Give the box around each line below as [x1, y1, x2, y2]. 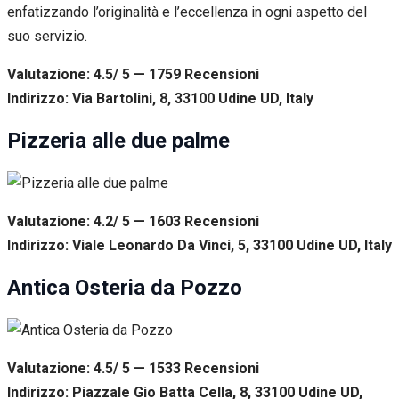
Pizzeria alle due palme [7, 127, 230, 153]
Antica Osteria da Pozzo [7, 274, 242, 300]
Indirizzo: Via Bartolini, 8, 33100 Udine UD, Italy [7, 90, 313, 108]
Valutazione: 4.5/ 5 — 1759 [7, 66, 184, 84]
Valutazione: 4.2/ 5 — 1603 [7, 212, 184, 230]
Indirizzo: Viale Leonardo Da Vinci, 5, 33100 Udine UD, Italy [7, 236, 392, 254]
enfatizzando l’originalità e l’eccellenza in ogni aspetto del [7, 4, 367, 21]
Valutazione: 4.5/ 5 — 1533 [7, 359, 184, 377]
